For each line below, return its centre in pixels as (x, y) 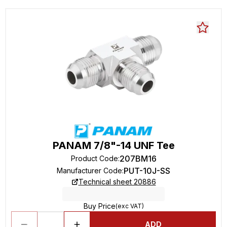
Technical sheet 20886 (117, 182)
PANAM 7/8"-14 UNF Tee (113, 145)
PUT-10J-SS (147, 171)
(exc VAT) (129, 206)
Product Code (94, 158)
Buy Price (99, 206)
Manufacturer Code (89, 171)
